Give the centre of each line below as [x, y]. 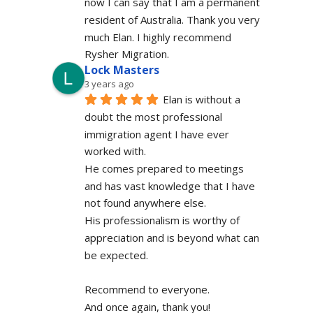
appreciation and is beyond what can [172, 237]
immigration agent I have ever [156, 134]
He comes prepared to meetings [164, 169]
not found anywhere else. [145, 203]
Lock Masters [122, 70]
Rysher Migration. [126, 54]
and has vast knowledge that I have [169, 185]
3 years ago [109, 84]
